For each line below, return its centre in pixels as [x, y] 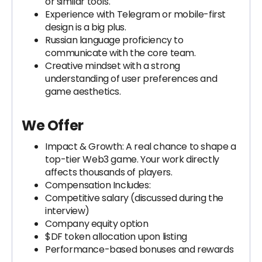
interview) [67, 211]
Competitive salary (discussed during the [135, 198]
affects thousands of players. [109, 172]
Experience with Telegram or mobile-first [136, 14]
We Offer [53, 125]
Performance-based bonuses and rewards [139, 249]
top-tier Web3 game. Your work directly [132, 159]
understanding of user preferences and [131, 79]
